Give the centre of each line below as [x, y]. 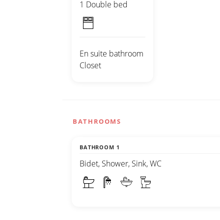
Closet [90, 66]
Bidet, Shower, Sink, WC [121, 164]
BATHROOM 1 [100, 147]
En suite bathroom [111, 54]
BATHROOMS [97, 122]
